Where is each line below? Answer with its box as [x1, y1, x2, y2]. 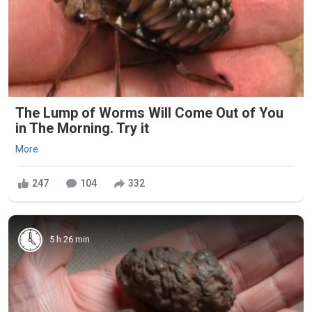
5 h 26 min [49, 234, 90, 245]
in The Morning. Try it [15, 119, 149, 136]
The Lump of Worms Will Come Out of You [15, 104, 283, 121]
